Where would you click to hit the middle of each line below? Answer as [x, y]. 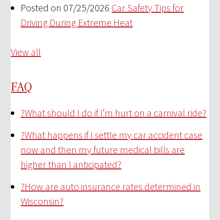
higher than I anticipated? [71, 165]
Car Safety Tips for [148, 8]
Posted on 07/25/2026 [65, 8]
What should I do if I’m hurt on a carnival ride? [116, 113]
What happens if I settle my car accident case [114, 135]
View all [26, 52]
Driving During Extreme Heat [77, 23]
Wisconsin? [42, 201]
